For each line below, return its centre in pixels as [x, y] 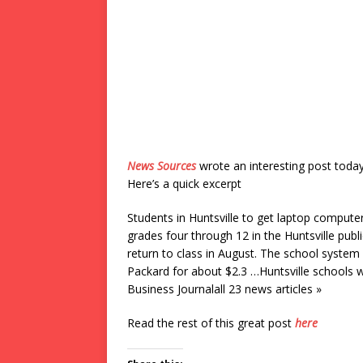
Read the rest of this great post [211, 323]
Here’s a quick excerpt [184, 184]
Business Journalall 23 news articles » [224, 289]
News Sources [162, 166]
